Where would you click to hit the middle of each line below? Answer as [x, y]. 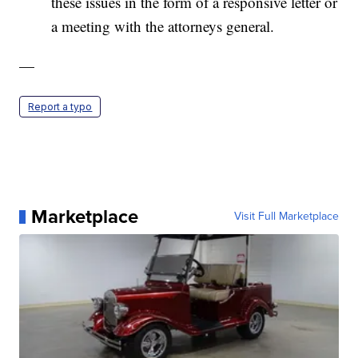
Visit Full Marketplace [286, 217]
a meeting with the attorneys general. [163, 26]
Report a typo [60, 107]
